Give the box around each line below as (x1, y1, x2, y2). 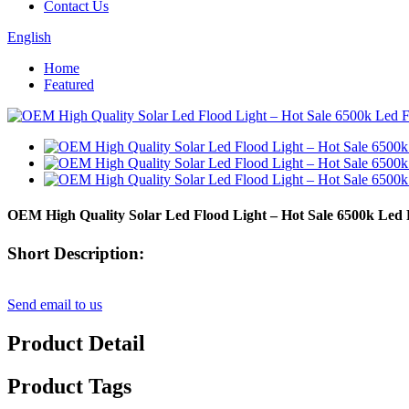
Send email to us (7, 297, 102, 313)
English (7, 29, 51, 45)
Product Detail (7, 331, 145, 356)
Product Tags (7, 374, 131, 399)
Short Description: (7, 243, 144, 263)
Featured (44, 77, 94, 92)
